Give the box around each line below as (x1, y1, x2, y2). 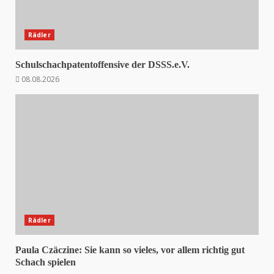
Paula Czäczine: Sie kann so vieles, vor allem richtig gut (15, 245, 245, 255)
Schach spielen (15, 257, 76, 267)
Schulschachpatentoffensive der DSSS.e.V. (15, 59, 190, 70)
